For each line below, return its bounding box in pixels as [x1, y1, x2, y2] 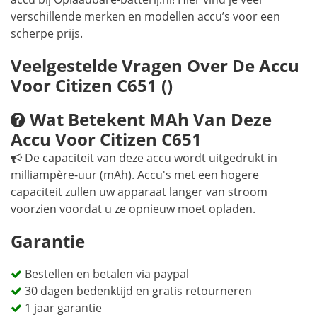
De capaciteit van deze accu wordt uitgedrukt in [22, 150, 277, 166]
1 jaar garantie [22, 300, 102, 316]
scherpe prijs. [11, 25, 83, 41]
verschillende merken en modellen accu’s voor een [11, 8, 280, 24]
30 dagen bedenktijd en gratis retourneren [22, 283, 252, 299]
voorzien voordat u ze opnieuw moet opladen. [11, 201, 255, 217]
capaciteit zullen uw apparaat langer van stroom [11, 184, 267, 200]
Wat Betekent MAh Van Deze [25, 108, 272, 131]
